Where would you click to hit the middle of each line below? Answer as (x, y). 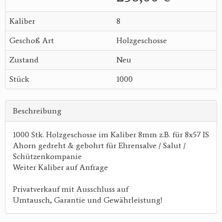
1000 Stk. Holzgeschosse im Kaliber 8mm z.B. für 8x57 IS (111, 135)
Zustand (24, 60)
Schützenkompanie (47, 157)
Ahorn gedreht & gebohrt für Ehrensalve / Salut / (99, 146)
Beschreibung (37, 111)
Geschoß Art (32, 41)
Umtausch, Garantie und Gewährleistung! (88, 200)
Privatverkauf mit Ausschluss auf (71, 189)
